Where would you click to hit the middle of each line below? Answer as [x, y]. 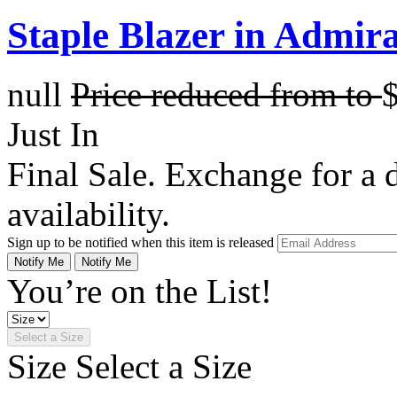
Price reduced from [208, 94]
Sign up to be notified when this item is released [142, 242]
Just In [53, 134]
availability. [89, 214]
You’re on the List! [140, 291]
